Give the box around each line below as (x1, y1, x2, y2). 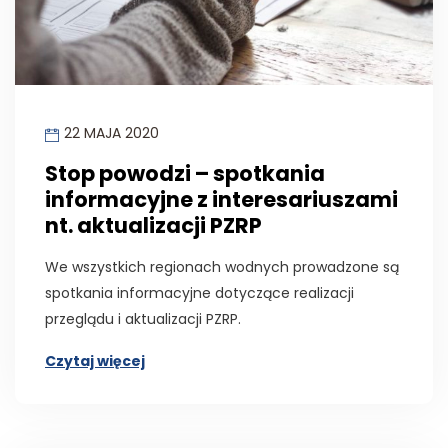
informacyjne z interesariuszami (45, 185, 398, 215)
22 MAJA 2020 (64, 123, 159, 144)
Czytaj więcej (45, 351, 145, 372)
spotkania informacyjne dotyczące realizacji (45, 283, 354, 304)
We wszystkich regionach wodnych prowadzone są (45, 257, 399, 278)
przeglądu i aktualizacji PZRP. (45, 309, 241, 330)
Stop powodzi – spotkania (45, 159, 325, 189)
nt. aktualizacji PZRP (45, 211, 262, 241)
